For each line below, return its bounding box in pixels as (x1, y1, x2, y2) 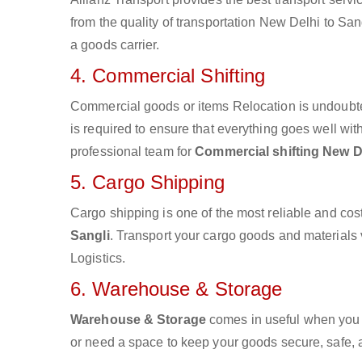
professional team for (70, 145, 196, 158)
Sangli (70, 229, 110, 242)
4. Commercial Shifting (70, 65, 266, 86)
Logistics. (70, 251, 125, 265)
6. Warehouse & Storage (70, 278, 283, 300)
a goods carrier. (70, 38, 160, 52)
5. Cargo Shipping (70, 171, 225, 193)
